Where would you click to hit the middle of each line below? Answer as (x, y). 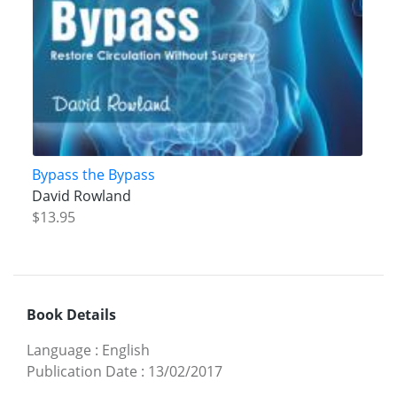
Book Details (71, 314)
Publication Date (82, 371)
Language (59, 350)
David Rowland (81, 195)
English (126, 350)
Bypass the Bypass (93, 174)
